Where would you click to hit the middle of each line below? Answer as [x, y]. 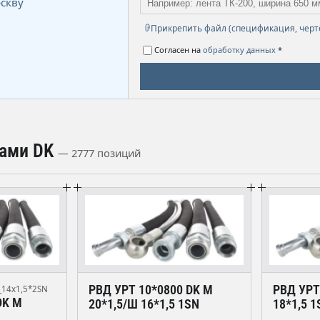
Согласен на [179, 49]
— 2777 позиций [99, 152]
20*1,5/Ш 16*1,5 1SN [144, 304]
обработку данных [240, 49]
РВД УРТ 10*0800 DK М [151, 290]
